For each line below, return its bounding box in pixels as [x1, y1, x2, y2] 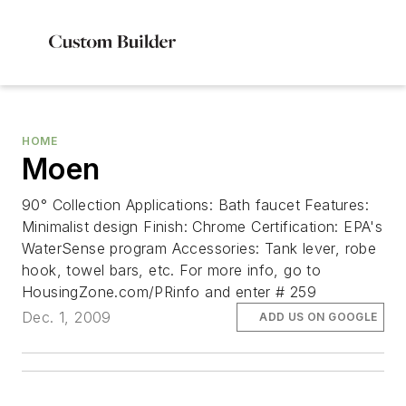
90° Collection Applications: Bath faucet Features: [22, 196, 369, 214]
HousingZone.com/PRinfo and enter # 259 [22, 283, 317, 301]
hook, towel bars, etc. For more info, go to [22, 261, 322, 279]
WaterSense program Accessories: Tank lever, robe [22, 239, 377, 257]
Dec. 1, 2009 [22, 308, 111, 327]
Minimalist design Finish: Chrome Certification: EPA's [22, 217, 383, 236]
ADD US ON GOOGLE [259, 310, 378, 324]
